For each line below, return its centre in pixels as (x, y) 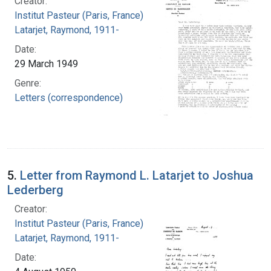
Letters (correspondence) (69, 97)
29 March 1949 (46, 64)
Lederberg (35, 190)
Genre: (28, 83)
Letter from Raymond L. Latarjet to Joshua (137, 175)
